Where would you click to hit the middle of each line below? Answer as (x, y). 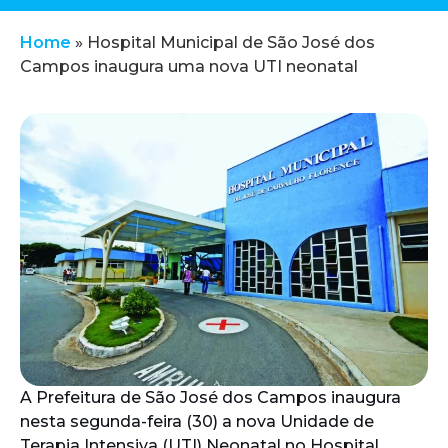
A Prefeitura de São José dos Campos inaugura (210, 398)
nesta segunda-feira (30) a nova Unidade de (197, 422)
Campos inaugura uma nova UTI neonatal (189, 66)
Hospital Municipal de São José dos (231, 42)
